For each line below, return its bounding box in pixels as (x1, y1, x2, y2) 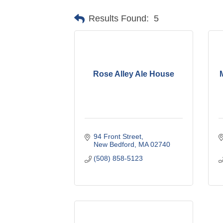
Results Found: (89, 13, 149, 24)
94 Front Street (93, 132, 141, 140)
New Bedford (93, 140, 134, 148)
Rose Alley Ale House (93, 69, 175, 78)
